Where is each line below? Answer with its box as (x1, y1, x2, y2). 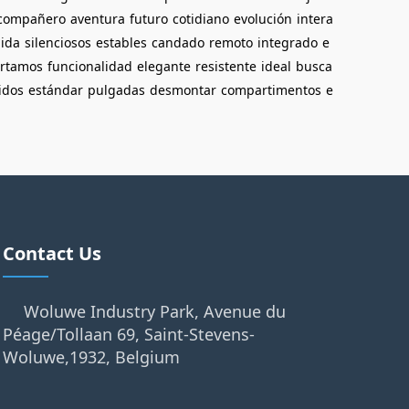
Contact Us (2, 241, 101, 266)
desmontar (150, 81, 216, 99)
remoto (209, 34, 253, 51)
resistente (195, 58, 257, 75)
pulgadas (88, 81, 145, 99)
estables (96, 34, 147, 51)
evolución (234, 10, 292, 27)
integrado (257, 34, 318, 51)
